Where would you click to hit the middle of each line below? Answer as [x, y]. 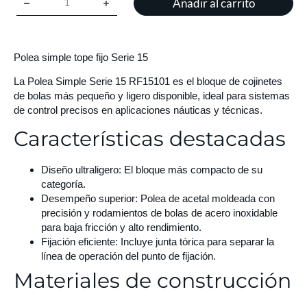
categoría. [63, 184]
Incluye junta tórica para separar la [196, 242]
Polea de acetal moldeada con [206, 199]
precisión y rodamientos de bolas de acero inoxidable [159, 213]
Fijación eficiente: [79, 242]
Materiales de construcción [152, 281]
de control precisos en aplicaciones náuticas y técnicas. [138, 110]
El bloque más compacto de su [192, 170]
